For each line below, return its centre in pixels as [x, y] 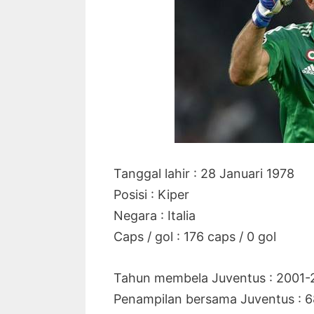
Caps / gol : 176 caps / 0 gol [195, 237]
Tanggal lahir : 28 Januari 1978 [204, 173]
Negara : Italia [155, 216]
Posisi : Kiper [151, 194]
